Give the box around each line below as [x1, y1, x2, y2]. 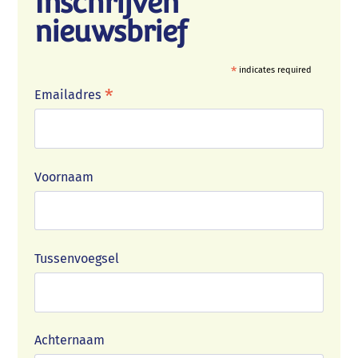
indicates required [237, 65, 312, 76]
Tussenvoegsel [34, 251, 120, 267]
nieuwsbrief [34, 14, 188, 49]
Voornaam [34, 169, 94, 185]
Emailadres [34, 87, 105, 103]
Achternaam [34, 332, 105, 348]
